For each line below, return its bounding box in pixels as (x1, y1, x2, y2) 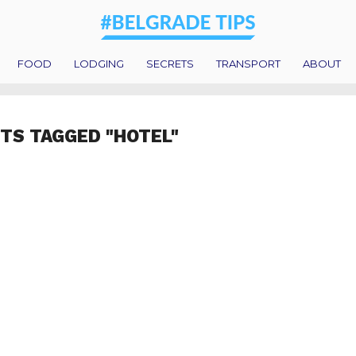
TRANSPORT (216, 56, 281, 70)
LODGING (74, 56, 124, 70)
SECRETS (146, 56, 194, 70)
